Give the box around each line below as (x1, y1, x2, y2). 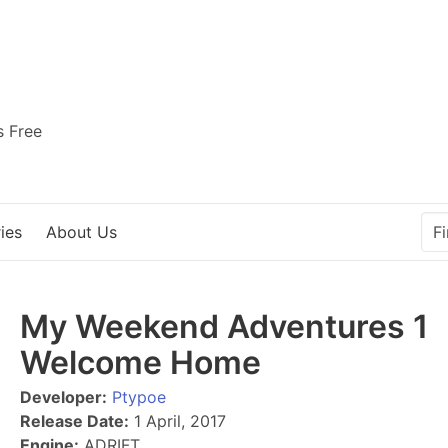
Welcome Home (20, 343, 261, 382)
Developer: (20, 387, 107, 407)
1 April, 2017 (129, 411, 226, 431)
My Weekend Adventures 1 (20, 307, 428, 346)
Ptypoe (112, 387, 166, 407)
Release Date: (20, 411, 129, 431)
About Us (46, 222, 117, 242)
